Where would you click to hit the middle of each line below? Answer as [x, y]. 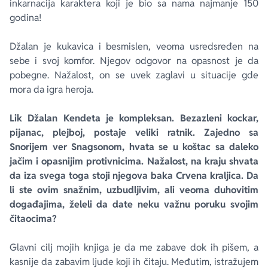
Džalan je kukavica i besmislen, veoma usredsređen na [134, 46]
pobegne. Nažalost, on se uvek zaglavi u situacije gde [134, 75]
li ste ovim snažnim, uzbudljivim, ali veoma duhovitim [134, 190]
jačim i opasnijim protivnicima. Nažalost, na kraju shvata [134, 161]
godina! [25, 18]
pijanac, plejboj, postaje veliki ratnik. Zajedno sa [134, 133]
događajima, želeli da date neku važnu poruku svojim [134, 204]
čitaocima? [33, 219]
